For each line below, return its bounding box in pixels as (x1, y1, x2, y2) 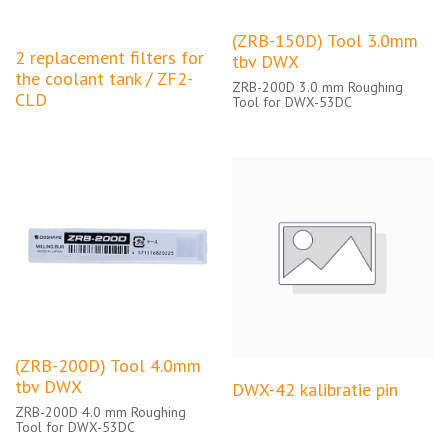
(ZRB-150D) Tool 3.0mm (231, 29, 418, 52)
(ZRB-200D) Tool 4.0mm (15, 353, 201, 377)
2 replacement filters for (15, 46, 204, 69)
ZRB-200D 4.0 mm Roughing (15, 402, 186, 421)
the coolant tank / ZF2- (15, 67, 193, 90)
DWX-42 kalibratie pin (231, 378, 398, 402)
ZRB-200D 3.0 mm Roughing (231, 78, 403, 96)
